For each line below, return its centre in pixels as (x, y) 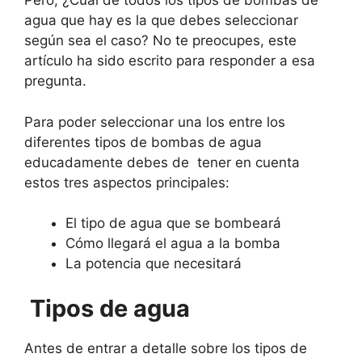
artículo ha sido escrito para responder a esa (170, 61)
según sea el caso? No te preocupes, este (160, 40)
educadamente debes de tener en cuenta (162, 162)
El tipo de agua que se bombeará (173, 223)
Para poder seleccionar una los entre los (155, 122)
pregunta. (55, 81)
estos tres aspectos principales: (127, 182)
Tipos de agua (107, 308)
